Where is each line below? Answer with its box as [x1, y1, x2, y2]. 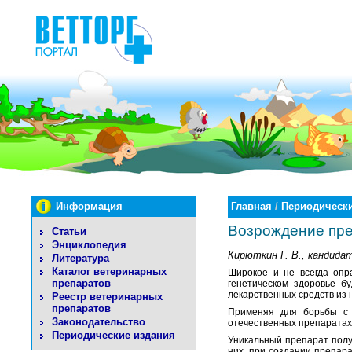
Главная [231, 200, 272, 212]
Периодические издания [52, 329, 175, 341]
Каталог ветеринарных [52, 266, 167, 277]
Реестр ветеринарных [52, 291, 163, 302]
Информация [56, 200, 123, 212]
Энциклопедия [52, 239, 126, 251]
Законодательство [52, 316, 145, 328]
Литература [52, 252, 109, 264]
